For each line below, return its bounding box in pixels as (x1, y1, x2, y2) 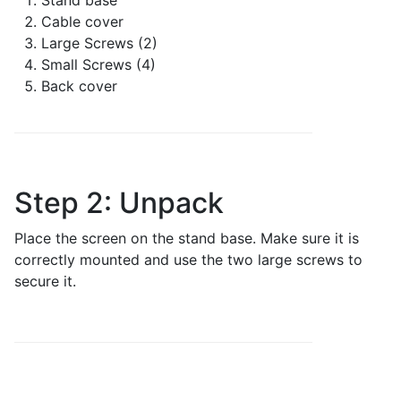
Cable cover (41, 13, 124, 30)
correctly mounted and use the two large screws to (14, 251, 363, 269)
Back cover (41, 77, 117, 95)
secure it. (14, 272, 76, 290)
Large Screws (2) (41, 34, 158, 52)
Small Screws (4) (41, 55, 156, 73)
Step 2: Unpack (14, 185, 224, 220)
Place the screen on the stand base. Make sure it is (14, 229, 359, 247)
